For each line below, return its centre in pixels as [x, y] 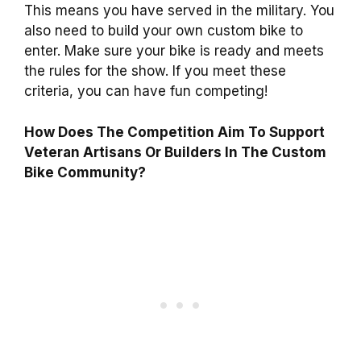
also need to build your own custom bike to [164, 31]
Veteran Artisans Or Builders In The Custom [175, 152]
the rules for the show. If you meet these [155, 71]
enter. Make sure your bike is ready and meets [174, 51]
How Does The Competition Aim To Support [174, 132]
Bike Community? [85, 172]
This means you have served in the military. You [179, 11]
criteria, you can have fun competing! [146, 91]
